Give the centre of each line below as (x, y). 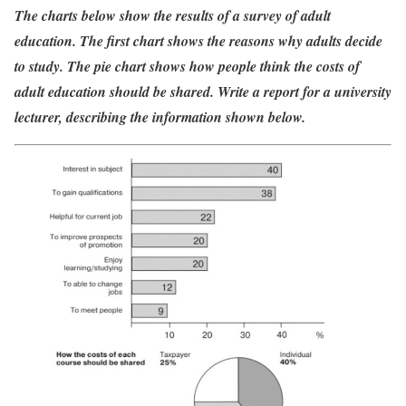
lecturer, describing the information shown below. (160, 116)
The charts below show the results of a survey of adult (173, 15)
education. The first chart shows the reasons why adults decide (198, 40)
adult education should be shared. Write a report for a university (203, 91)
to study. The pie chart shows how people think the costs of (187, 66)
